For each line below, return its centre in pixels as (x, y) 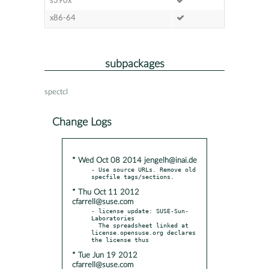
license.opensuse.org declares (144, 232)
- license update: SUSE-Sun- (140, 210)
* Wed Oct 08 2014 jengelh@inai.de (134, 160)
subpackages (134, 64)
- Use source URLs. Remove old (144, 169)
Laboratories (113, 218)
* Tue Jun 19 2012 (105, 255)
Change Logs (82, 122)
